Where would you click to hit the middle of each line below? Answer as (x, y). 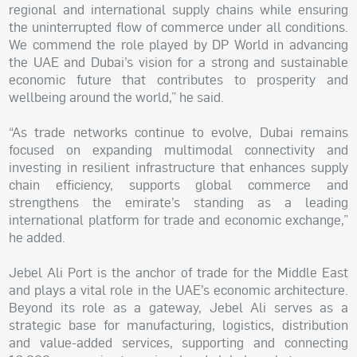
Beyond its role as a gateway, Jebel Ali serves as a (178, 308)
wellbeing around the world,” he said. (117, 97)
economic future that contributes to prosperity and (178, 80)
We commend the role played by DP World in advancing (178, 45)
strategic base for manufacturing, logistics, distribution (178, 325)
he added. (37, 237)
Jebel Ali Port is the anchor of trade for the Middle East (178, 273)
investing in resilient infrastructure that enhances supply (178, 167)
